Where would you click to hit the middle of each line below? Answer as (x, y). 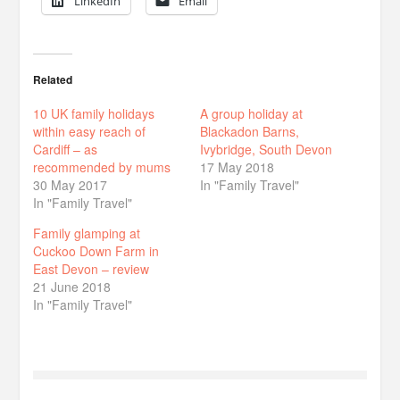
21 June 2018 (72, 286)
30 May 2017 (71, 184)
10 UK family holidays (94, 113)
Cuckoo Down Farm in (96, 250)
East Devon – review (92, 268)
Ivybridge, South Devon (266, 149)
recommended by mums (102, 167)
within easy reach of (90, 131)
